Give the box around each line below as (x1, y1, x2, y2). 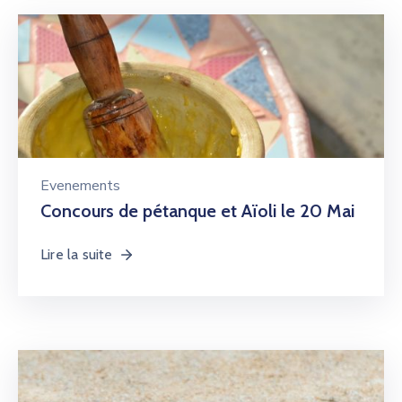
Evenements (40, 176, 120, 196)
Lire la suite (40, 246, 113, 263)
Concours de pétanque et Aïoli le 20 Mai (40, 200, 354, 222)
